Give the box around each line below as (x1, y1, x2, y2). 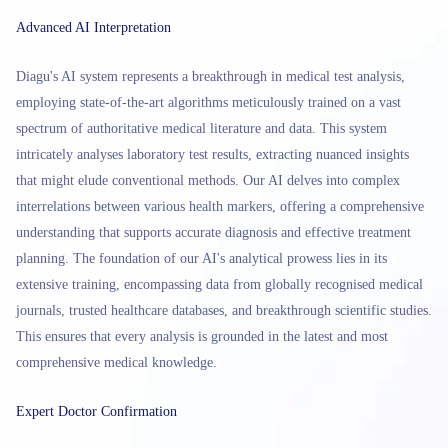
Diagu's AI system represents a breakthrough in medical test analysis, (16, 69, 405, 84)
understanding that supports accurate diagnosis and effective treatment (16, 225, 411, 240)
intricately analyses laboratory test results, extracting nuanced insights (16, 147, 409, 162)
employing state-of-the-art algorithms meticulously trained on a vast (16, 95, 401, 110)
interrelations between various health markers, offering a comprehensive (16, 199, 424, 214)
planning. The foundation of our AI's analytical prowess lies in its (16, 251, 387, 266)
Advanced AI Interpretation (16, 20, 171, 35)
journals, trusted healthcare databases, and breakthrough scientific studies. (16, 303, 432, 318)
